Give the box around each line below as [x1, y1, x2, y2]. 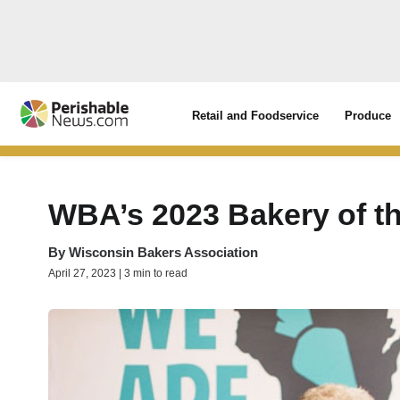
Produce [345, 109, 392, 122]
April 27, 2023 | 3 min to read [48, 267, 187, 279]
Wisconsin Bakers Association [69, 245, 258, 260]
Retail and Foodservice [192, 109, 320, 122]
